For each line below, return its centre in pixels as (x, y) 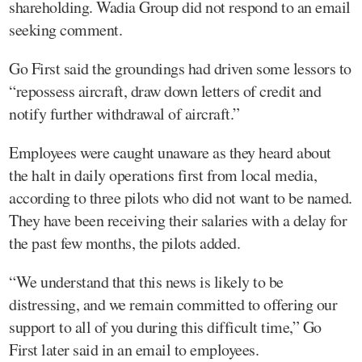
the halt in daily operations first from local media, (163, 175)
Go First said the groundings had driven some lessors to (180, 68)
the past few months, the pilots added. (124, 242)
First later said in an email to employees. (134, 349)
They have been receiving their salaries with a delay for (178, 220)
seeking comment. (65, 29)
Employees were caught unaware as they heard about (170, 152)
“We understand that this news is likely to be (146, 281)
